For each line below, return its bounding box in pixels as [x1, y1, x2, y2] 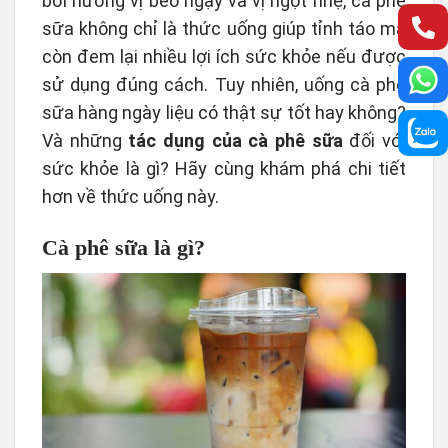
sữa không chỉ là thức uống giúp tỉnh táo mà [42, 18, 406, 39]
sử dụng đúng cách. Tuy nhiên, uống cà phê [42, 74, 406, 95]
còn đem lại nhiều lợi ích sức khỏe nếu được [42, 46, 406, 67]
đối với [342, 130, 407, 151]
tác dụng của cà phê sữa [128, 130, 343, 151]
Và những [42, 130, 129, 151]
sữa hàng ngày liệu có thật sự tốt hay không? [42, 102, 406, 123]
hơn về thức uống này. [42, 186, 219, 207]
